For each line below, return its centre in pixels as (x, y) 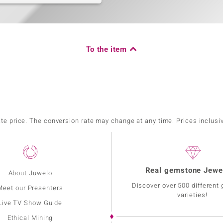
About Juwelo (30, 173)
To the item (106, 50)
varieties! (192, 195)
